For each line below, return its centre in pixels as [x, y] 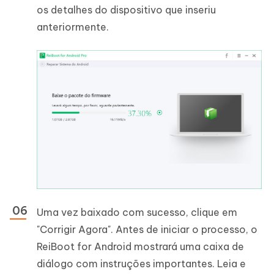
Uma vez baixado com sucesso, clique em [137, 213]
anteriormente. [73, 27]
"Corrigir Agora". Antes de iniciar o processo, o [147, 230]
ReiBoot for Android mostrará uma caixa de [140, 247]
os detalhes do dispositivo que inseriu [126, 9]
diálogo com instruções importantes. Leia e [141, 264]
